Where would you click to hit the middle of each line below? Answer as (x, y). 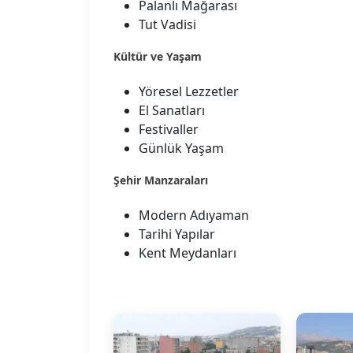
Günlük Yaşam (181, 148)
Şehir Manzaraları (161, 180)
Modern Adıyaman (194, 215)
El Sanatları (172, 110)
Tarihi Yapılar (177, 234)
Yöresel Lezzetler (189, 91)
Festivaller (169, 129)
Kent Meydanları (188, 253)
